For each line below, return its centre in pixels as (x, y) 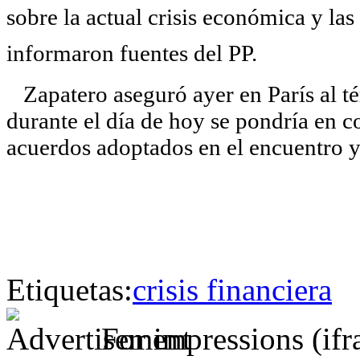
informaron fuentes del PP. (132, 53)
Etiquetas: (70, 290)
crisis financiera (232, 290)
